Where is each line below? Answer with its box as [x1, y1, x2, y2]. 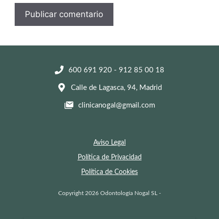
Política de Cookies [81, 168, 138, 175]
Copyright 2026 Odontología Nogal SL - [58, 190, 161, 196]
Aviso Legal [93, 139, 126, 146]
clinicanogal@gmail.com [78, 101, 155, 109]
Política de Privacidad [77, 153, 142, 161]
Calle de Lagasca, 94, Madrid [71, 84, 162, 91]
